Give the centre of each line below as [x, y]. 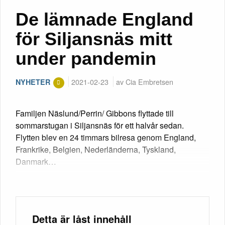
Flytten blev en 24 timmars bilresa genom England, [106, 138]
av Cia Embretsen [144, 82]
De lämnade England [104, 20]
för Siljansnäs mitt [94, 39]
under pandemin [86, 59]
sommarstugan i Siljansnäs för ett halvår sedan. [100, 126]
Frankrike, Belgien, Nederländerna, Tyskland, [96, 150]
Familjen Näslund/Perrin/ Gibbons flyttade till [95, 114]
